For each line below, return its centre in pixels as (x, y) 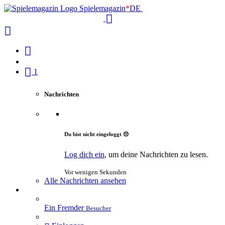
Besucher (98, 208)
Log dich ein (84, 155)
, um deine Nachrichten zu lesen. (156, 155)
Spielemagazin (102, 8)
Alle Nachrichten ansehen (85, 181)
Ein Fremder (64, 208)
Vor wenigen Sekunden (95, 172)
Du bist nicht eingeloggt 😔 (96, 134)
